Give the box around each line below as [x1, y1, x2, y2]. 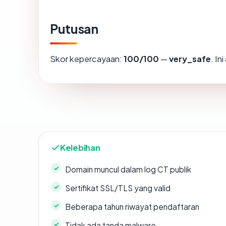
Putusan [50, 21, 98, 37]
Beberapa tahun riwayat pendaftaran [65, 202, 199, 212]
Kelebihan [60, 142, 100, 153]
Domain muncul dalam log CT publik [65, 164, 191, 175]
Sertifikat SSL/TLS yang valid [65, 183, 171, 193]
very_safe [169, 53, 211, 65]
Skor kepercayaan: [50, 53, 124, 65]
